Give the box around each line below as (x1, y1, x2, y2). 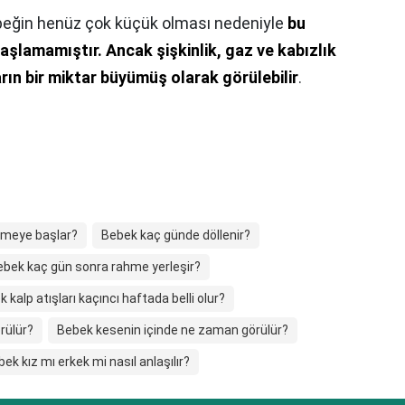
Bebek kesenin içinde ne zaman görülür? (57, 323, 288, 338)
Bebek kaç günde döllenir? (101, 228, 250, 243)
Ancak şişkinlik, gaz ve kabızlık (106, 41, 336, 61)
